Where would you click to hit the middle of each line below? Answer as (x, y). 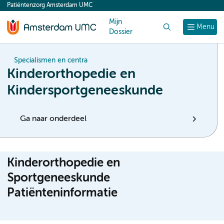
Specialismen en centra (51, 60)
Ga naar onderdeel (53, 119)
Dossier (121, 32)
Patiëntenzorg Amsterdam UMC (50, 5)
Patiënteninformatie (62, 193)
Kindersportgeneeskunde (85, 91)
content (26, 8)
